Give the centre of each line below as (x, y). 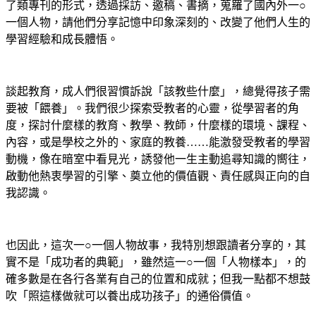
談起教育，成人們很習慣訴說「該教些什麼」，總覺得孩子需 (158, 91)
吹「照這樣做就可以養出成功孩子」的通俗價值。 (130, 296)
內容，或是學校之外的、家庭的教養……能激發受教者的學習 (158, 142)
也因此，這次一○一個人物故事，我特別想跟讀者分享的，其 (156, 245)
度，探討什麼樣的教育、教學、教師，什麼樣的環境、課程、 (158, 125)
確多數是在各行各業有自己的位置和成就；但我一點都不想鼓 (158, 279)
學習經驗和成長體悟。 (62, 39)
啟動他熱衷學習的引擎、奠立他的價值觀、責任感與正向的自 (158, 176)
